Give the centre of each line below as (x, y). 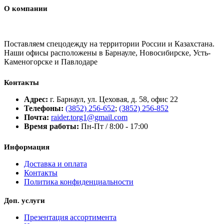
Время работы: (51, 126)
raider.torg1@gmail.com (89, 117)
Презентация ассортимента (70, 217)
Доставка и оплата (55, 164)
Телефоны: (44, 108)
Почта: (36, 117)
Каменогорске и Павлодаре (51, 62)
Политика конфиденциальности (79, 182)
